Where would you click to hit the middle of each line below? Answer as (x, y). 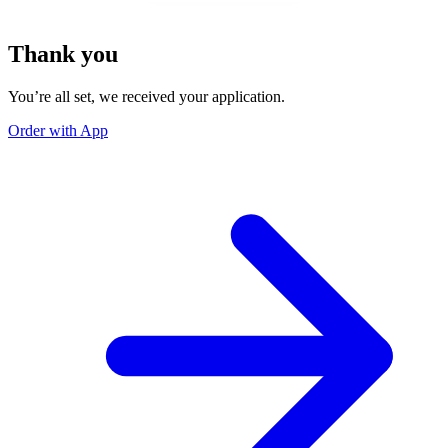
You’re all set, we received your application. (146, 96)
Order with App (58, 130)
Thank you (63, 53)
